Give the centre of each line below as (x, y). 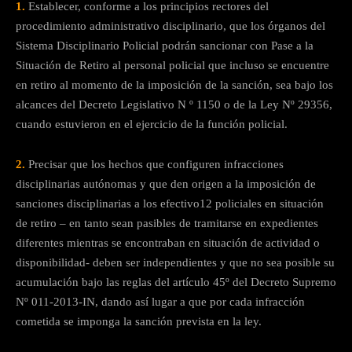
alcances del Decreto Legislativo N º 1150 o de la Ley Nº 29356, (174, 105)
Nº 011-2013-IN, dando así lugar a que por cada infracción (160, 302)
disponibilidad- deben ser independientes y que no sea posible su (175, 263)
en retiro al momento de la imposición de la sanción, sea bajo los (174, 85)
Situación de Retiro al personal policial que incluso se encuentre (172, 66)
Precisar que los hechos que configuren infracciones (154, 165)
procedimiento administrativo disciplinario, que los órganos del (170, 26)
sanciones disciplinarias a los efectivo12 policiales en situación (170, 204)
